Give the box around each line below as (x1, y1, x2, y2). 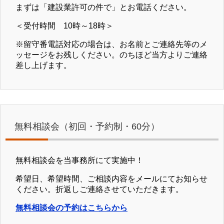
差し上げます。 (15, 60, 71, 69)
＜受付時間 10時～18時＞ (15, 21, 113, 30)
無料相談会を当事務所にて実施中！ (15, 155, 143, 164)
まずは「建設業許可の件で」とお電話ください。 (15, 2, 191, 11)
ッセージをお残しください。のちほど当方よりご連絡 (15, 50, 207, 59)
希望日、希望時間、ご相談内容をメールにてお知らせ (15, 174, 207, 183)
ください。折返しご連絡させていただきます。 (15, 184, 183, 193)
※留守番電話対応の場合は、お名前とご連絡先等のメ (15, 39, 207, 48)
